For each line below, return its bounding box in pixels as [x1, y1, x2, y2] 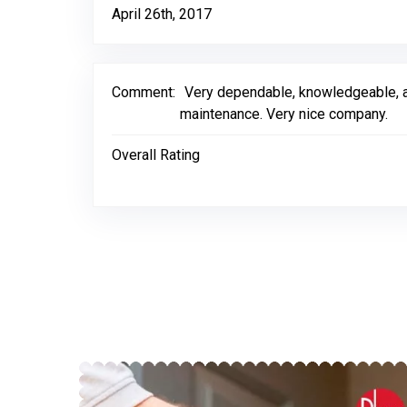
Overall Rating [112, 146, 200, 164]
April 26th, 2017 [112, 5, 212, 23]
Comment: [112, 84, 175, 101]
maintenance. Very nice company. [180, 105, 388, 123]
